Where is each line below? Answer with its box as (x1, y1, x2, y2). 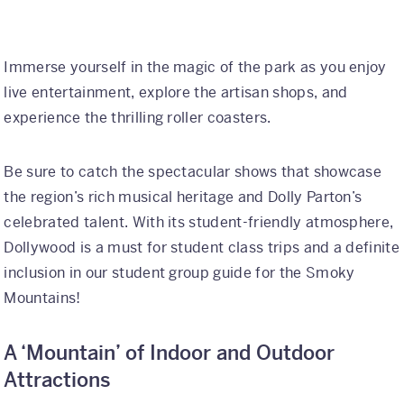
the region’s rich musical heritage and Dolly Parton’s (4, 187, 363, 207)
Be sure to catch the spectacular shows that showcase (4, 161, 382, 181)
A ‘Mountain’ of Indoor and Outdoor (4, 340, 335, 365)
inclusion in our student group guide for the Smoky (4, 262, 355, 282)
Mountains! (4, 288, 81, 308)
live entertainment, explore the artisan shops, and (4, 82, 348, 102)
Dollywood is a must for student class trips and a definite (4, 237, 400, 257)
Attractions (4, 367, 112, 392)
